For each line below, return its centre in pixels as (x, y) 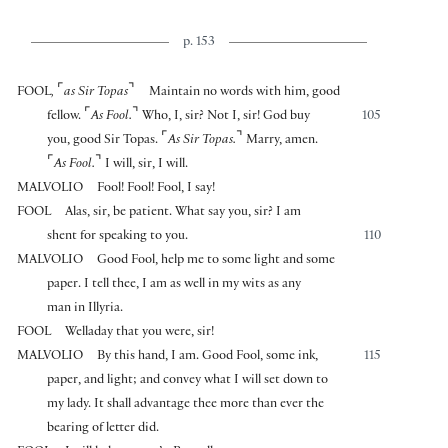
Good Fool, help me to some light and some (216, 261)
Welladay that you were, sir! (140, 333)
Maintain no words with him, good (245, 93)
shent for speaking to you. (118, 237)
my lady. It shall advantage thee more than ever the (186, 405)
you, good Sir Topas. (103, 141)
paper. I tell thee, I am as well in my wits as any (174, 285)
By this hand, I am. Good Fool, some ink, (208, 357)
